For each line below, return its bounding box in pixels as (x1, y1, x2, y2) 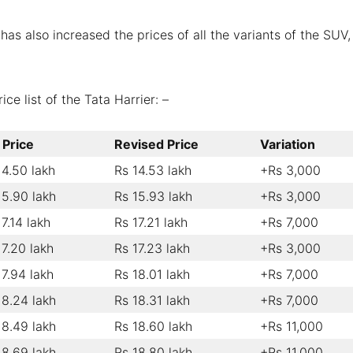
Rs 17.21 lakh (114, 214, 188, 230)
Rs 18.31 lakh (114, 292, 190, 308)
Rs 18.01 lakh (114, 266, 190, 282)
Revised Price (114, 136, 199, 152)
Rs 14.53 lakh (114, 162, 191, 178)
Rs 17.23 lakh (114, 240, 190, 256)
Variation (260, 136, 315, 152)
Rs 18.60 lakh (114, 318, 192, 334)
